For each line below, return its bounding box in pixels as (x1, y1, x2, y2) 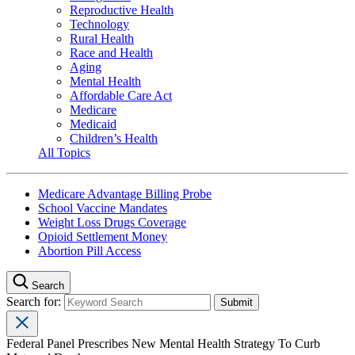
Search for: (6, 294, 64, 308)
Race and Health (70, 45, 153, 59)
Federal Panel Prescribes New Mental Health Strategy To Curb (6, 336, 320, 350)
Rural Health (70, 31, 134, 45)
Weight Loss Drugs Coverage (38, 215, 186, 229)
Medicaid (70, 116, 116, 131)
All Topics (38, 145, 90, 159)
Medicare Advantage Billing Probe (38, 186, 212, 200)
